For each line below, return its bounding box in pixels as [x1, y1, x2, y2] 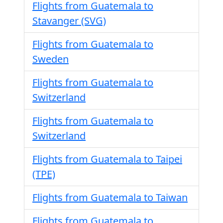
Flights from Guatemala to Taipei [32, 152, 182, 166]
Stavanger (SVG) [32, 14, 106, 27]
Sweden [32, 52, 69, 66]
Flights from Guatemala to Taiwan [32, 191, 188, 204]
